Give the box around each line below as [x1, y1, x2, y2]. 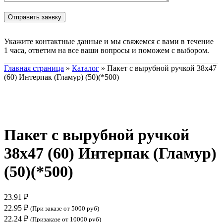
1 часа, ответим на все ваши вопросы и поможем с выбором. [4, 46, 209, 55]
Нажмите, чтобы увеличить [4, 106, 97, 115]
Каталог [72, 63, 99, 72]
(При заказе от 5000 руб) [30, 205, 99, 213]
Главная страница [4, 63, 64, 72]
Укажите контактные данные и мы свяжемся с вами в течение [4, 37, 214, 46]
